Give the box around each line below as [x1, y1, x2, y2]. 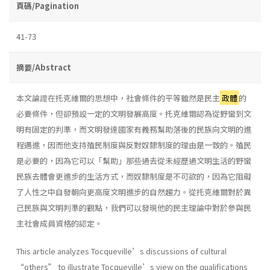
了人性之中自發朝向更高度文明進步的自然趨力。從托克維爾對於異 [16, 186, 251, 198]
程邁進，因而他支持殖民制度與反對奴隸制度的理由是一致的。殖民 [16, 139, 251, 151]
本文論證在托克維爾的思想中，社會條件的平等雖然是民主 [16, 92, 220, 104]
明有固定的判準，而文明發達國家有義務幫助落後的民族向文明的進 [16, 123, 251, 135]
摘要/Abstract [16, 61, 71, 73]
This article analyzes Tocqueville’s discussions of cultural [16, 245, 227, 257]
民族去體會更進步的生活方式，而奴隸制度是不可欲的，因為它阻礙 [16, 170, 251, 182]
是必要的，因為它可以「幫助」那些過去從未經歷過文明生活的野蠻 [16, 154, 251, 166]
